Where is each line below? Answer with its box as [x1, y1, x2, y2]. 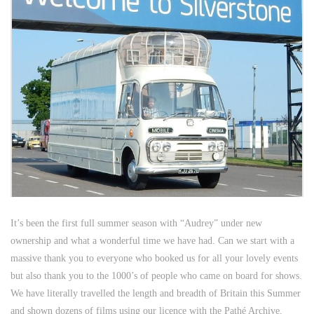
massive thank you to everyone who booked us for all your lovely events [11, 252, 298, 264]
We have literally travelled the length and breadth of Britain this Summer [11, 287, 301, 299]
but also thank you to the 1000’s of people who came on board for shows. [11, 270, 302, 281]
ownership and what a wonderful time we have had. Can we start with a [11, 235, 294, 246]
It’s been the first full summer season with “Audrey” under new [11, 217, 262, 228]
